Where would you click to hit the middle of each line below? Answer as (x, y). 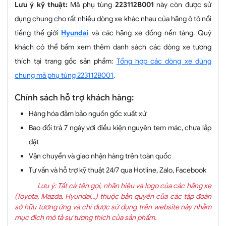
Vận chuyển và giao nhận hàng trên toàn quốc (100, 156)
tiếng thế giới (38, 33)
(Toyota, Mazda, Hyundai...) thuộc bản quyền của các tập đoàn (113, 196)
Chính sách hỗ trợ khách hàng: (74, 98)
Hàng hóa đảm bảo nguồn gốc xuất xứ (88, 114)
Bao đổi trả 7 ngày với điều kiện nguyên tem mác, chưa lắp (120, 128)
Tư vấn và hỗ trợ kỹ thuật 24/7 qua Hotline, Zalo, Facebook (118, 170)
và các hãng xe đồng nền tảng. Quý (150, 33)
